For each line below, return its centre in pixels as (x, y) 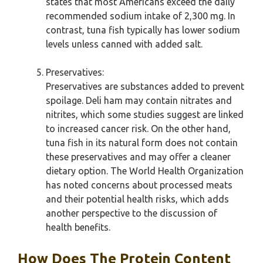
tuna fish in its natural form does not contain (142, 143)
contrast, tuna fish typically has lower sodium (143, 30)
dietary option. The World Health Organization (145, 171)
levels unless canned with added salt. (124, 44)
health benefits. (78, 227)
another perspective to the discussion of (131, 213)
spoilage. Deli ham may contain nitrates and (139, 100)
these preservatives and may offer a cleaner (138, 157)
